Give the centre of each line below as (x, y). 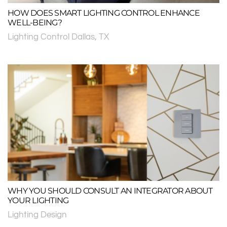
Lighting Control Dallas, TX (58, 37)
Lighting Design (37, 215)
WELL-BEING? (35, 23)
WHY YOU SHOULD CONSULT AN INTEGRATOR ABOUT (110, 191)
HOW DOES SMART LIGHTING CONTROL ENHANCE (104, 13)
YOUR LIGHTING (38, 201)
